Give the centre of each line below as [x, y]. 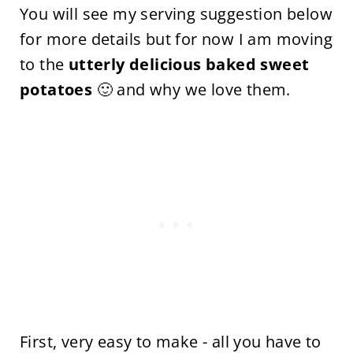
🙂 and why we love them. [191, 89]
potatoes [56, 89]
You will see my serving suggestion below [176, 14]
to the [44, 64]
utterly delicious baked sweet [189, 64]
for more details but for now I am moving [176, 39]
